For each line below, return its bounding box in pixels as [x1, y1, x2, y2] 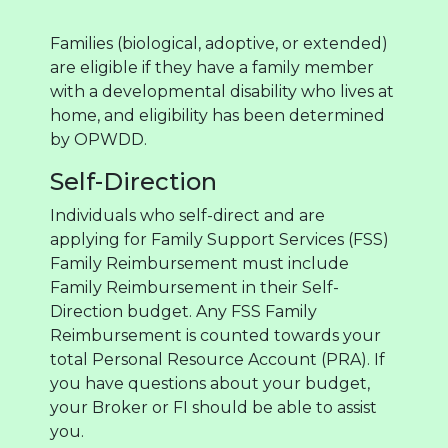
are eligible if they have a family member [50, 57, 374, 77]
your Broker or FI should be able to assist [50, 397, 377, 417]
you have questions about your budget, [50, 373, 370, 393]
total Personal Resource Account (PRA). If [50, 349, 385, 369]
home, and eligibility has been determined [50, 105, 385, 125]
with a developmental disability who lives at [50, 81, 394, 101]
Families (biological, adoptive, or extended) [50, 33, 388, 53]
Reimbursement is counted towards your [50, 325, 381, 345]
